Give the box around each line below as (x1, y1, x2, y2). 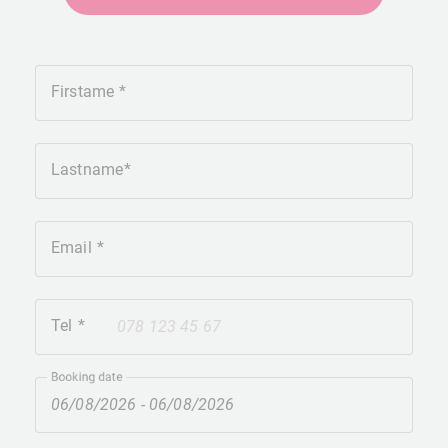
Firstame (51, 82, 119, 101)
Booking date (51, 369, 123, 385)
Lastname (51, 160, 124, 179)
